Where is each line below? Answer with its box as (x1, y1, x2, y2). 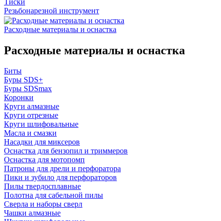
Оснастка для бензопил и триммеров (4, 147, 128, 155)
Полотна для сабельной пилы (4, 191, 103, 200)
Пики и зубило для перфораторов (4, 173, 117, 182)
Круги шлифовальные (4, 120, 78, 129)
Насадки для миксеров (4, 138, 80, 147)
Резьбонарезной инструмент (4, 6, 99, 15)
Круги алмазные (4, 102, 59, 111)
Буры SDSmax (4, 84, 52, 93)
